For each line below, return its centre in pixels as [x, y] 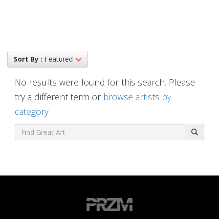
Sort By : [28, 59]
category [32, 112]
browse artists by [137, 97]
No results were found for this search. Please [105, 82]
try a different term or [59, 97]
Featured [60, 59]
